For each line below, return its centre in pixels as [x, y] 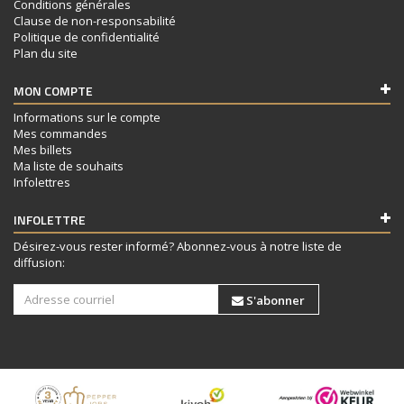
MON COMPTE [53, 90]
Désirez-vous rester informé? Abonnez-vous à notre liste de [178, 246]
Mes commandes [60, 133]
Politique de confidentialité [87, 37]
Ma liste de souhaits [69, 165]
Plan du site [46, 53]
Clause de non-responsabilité [95, 20]
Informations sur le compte [87, 117]
